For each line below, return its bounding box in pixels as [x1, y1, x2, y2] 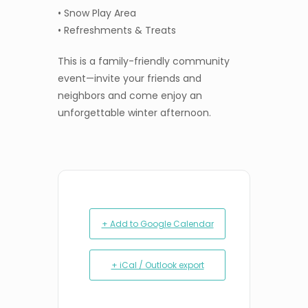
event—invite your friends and [58, 71, 201, 85]
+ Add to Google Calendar [101, 217, 214, 230]
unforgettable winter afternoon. [58, 105, 211, 120]
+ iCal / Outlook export [111, 258, 204, 271]
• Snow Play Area [58, 5, 136, 20]
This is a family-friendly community [58, 54, 230, 68]
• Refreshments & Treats [58, 23, 176, 37]
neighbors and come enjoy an [58, 88, 202, 102]
